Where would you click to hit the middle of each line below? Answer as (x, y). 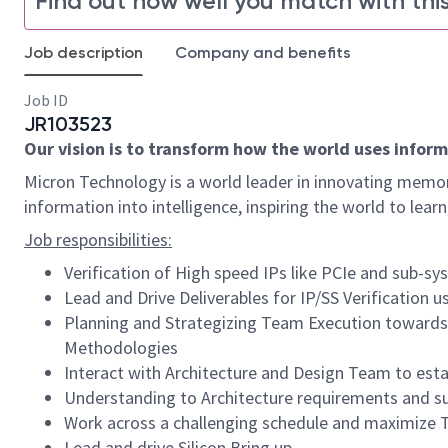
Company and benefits (263, 52)
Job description (83, 52)
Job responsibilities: (98, 239)
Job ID (46, 100)
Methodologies (121, 347)
